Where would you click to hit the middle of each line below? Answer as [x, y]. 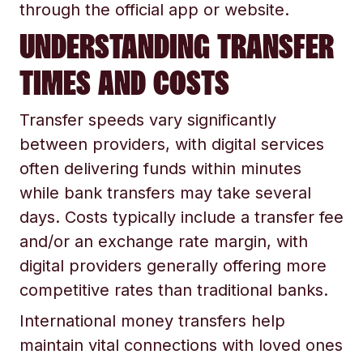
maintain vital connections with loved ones [181, 345]
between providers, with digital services [172, 144]
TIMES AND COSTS [124, 83]
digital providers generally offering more [173, 266]
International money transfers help [152, 321]
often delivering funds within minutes [160, 169]
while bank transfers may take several [165, 193]
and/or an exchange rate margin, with [164, 241]
